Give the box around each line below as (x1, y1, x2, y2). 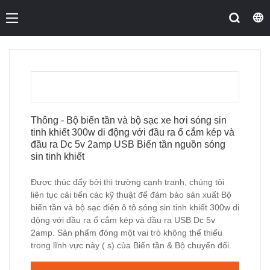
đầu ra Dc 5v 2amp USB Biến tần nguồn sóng (31, 139, 225, 149)
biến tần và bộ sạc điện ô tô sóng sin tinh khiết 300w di (31, 202, 239, 212)
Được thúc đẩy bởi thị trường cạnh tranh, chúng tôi (31, 177, 224, 187)
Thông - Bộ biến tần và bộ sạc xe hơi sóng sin (31, 115, 227, 125)
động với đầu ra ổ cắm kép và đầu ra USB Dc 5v (31, 215, 215, 225)
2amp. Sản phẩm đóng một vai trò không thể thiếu (31, 227, 222, 237)
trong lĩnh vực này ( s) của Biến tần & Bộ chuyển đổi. (31, 240, 231, 250)
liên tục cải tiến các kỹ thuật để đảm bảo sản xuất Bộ (31, 189, 231, 199)
